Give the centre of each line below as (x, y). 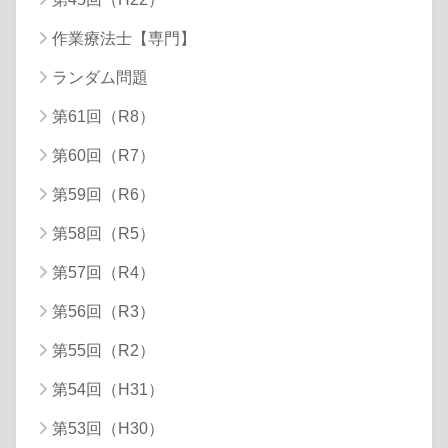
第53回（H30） (108, 428)
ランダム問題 (100, 77)
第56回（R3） (103, 311)
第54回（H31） (108, 389)
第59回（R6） (103, 194)
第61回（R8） (103, 116)
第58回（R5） (103, 233)
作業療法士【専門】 (124, 38)
